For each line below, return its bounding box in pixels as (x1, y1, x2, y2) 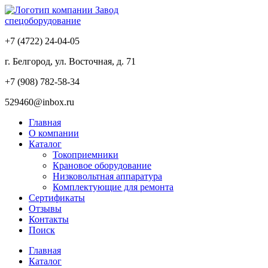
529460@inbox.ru (5, 97, 74, 107)
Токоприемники (53, 150, 118, 160)
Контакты (29, 214, 69, 224)
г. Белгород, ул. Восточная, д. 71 (5, 56, 136, 66)
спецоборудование (5, 16, 81, 26)
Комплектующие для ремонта (53, 182, 173, 192)
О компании (29, 128, 79, 138)
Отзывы (29, 203, 62, 214)
